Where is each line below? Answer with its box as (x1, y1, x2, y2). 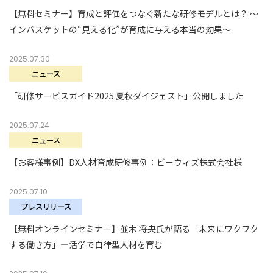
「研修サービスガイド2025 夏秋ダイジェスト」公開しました (9, 89, 244, 102)
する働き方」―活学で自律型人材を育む (9, 238, 163, 250)
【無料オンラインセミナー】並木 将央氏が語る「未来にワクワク (9, 222, 258, 235)
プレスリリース (20, 200, 71, 212)
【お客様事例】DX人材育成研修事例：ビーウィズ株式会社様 (9, 155, 242, 168)
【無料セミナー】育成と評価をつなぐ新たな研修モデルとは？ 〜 (9, 7, 258, 19)
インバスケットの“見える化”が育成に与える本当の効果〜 (9, 23, 231, 35)
